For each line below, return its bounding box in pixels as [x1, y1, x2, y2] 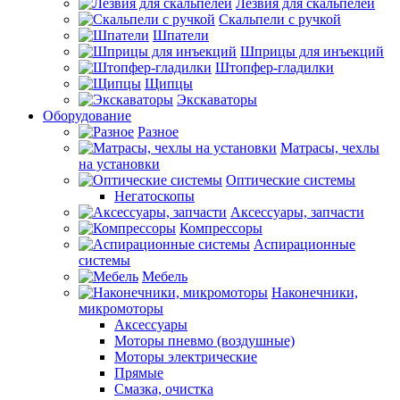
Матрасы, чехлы [280, 140, 379, 155]
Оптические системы [226, 172, 355, 187]
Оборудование [43, 108, 131, 123]
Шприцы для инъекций [240, 44, 384, 59]
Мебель [142, 269, 187, 284]
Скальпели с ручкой [219, 12, 341, 27]
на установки [79, 156, 160, 171]
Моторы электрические [114, 349, 257, 364]
